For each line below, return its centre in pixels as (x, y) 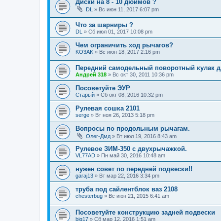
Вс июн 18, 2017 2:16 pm (129, 52)
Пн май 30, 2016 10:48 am (133, 156)
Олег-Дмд (98, 136)
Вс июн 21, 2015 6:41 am (139, 196)
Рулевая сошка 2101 (108, 109)
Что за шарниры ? (104, 25)
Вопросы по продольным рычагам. (133, 129)
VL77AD (85, 156)
